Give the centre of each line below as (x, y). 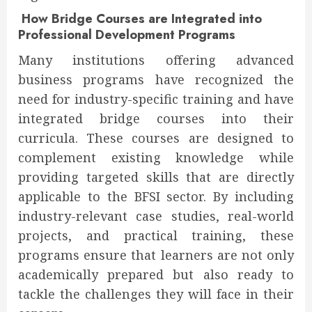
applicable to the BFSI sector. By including (156, 197)
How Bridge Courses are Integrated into (140, 19)
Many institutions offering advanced (156, 60)
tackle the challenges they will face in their (156, 294)
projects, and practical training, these (156, 236)
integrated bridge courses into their (156, 119)
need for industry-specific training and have (156, 99)
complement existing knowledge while (156, 158)
